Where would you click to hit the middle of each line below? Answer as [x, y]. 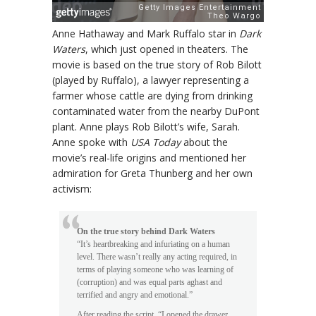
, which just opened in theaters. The [167, 49]
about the [206, 142]
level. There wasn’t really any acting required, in [157, 257]
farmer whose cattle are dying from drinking [152, 96]
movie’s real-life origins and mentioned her [149, 158]
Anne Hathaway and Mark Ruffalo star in [146, 34]
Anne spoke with [91, 142]
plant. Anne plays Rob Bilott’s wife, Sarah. [146, 127]
